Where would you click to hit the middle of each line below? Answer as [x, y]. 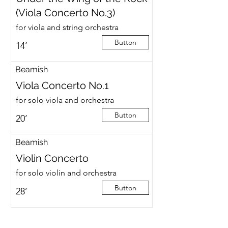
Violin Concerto [52, 158]
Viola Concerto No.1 [62, 85]
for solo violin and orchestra [66, 173]
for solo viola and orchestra [65, 100]
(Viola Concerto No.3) [65, 13]
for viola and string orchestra [67, 27]
